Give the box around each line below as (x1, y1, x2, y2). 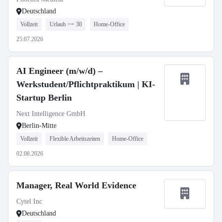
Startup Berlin (16, 93, 72, 103)
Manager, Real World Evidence (16, 180, 136, 190)
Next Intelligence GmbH (16, 110, 85, 117)
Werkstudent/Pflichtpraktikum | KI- (16, 79, 155, 89)
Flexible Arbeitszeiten (50, 135, 100, 142)
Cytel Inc (16, 198, 42, 205)
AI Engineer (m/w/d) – (16, 66, 103, 76)
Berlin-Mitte (22, 122, 56, 129)
